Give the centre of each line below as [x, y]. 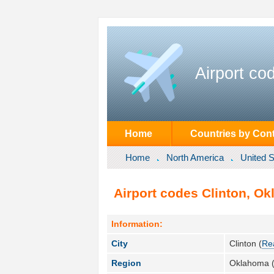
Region [127, 263]
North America [195, 157]
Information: [137, 224]
